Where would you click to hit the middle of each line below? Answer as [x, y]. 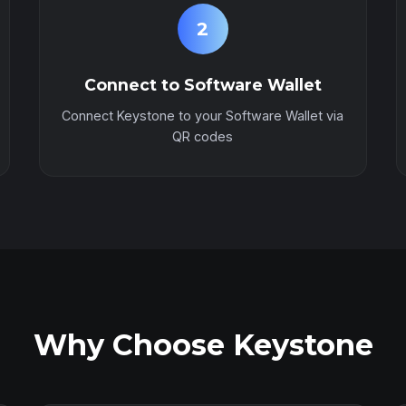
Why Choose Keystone [203, 345]
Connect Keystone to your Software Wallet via [203, 116]
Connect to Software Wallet [203, 85]
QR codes [203, 136]
